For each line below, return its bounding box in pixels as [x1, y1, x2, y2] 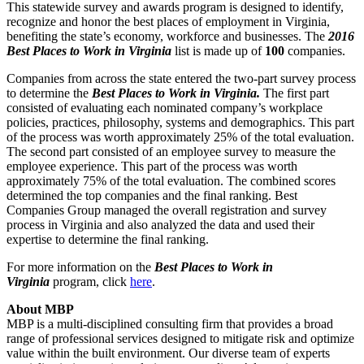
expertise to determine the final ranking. [6, 232, 209, 247]
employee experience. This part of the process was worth [6, 159, 297, 174]
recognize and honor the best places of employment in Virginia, [6, 15, 330, 29]
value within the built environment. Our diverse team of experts [6, 346, 330, 361]
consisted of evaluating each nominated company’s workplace [6, 101, 323, 115]
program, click [50, 275, 130, 289]
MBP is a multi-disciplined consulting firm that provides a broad [6, 317, 333, 331]
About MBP [6, 302, 74, 317]
